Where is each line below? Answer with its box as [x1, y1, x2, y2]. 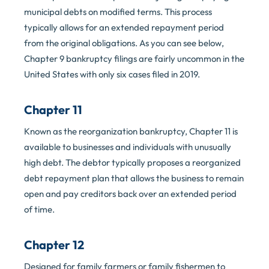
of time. [24, 204, 55, 216]
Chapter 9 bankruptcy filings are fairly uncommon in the [24, 53, 244, 65]
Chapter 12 [24, 237, 84, 253]
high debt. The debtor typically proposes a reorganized [24, 157, 241, 169]
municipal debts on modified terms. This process [24, 6, 212, 18]
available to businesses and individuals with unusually [24, 141, 231, 153]
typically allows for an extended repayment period [24, 22, 224, 34]
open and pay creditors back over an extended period [24, 188, 237, 200]
